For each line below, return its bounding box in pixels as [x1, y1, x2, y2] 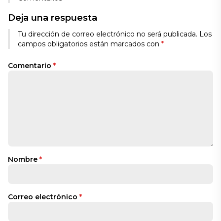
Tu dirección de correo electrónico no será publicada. [18, 29, 197, 38]
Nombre [8, 154, 39, 164]
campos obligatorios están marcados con [18, 39, 161, 48]
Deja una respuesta [8, 12, 97, 23]
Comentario [8, 61, 53, 70]
